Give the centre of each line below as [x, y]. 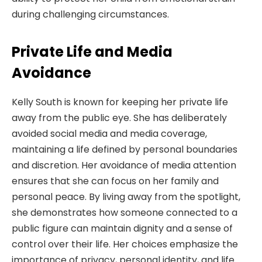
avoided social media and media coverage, [109, 133]
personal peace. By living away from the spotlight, [126, 196]
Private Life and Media [92, 51]
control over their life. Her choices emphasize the [125, 244]
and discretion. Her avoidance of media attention [124, 165]
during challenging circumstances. [90, 15]
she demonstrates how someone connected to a [125, 212]
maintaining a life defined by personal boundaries [125, 149]
